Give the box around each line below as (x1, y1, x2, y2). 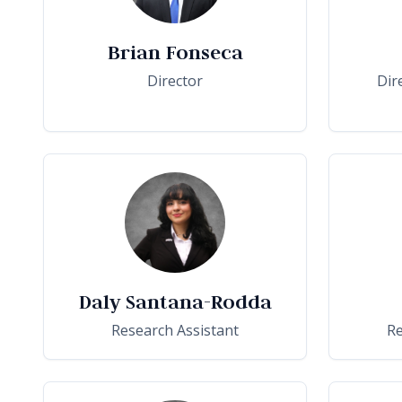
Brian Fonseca (107, 39, 243, 65)
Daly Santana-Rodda (78, 288, 272, 314)
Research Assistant (111, 319, 239, 340)
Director (147, 70, 203, 91)
